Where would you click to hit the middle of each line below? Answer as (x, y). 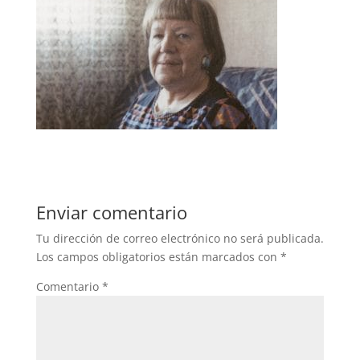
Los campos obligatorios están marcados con (158, 257)
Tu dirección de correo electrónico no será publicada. (180, 239)
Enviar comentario (111, 213)
